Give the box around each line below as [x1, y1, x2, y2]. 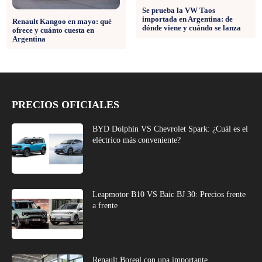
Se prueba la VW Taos [142, 5, 215, 15]
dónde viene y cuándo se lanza [142, 23, 241, 32]
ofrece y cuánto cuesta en [12, 26, 94, 35]
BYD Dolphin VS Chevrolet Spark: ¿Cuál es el [92, 125, 249, 134]
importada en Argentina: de [142, 14, 233, 23]
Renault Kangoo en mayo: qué [12, 17, 112, 26]
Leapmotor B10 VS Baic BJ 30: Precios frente [92, 189, 246, 199]
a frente [92, 201, 118, 210]
